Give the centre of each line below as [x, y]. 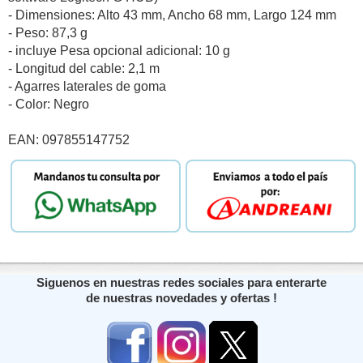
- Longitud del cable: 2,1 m [84, 68]
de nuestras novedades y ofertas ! [181, 298]
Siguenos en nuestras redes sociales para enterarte [181, 283]
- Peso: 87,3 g [48, 32]
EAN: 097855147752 [69, 139]
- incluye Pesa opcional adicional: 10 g [119, 50]
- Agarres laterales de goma [87, 86]
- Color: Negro [49, 104]
